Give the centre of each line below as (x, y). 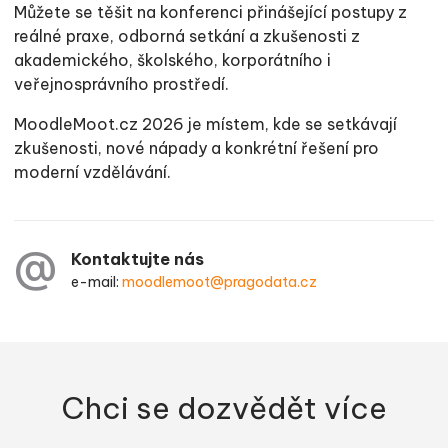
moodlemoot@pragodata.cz (220, 281)
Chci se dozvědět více (224, 408)
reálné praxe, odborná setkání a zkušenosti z (187, 36)
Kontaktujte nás (138, 258)
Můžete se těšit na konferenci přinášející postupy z (210, 12)
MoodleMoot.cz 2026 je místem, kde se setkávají (205, 124)
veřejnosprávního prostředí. (121, 84)
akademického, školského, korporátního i (172, 60)
